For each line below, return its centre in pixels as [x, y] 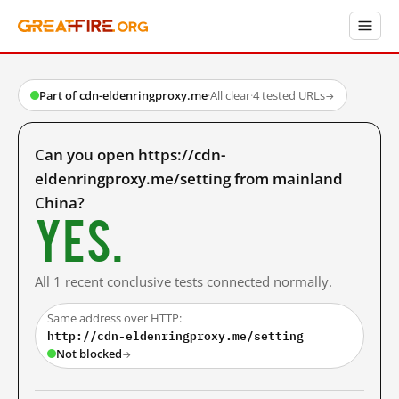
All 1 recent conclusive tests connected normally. [183, 281]
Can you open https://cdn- [130, 155]
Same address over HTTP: [114, 318]
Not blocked [89, 354]
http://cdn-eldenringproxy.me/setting [175, 336]
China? [60, 203]
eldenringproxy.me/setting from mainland [189, 179]
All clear [230, 95]
